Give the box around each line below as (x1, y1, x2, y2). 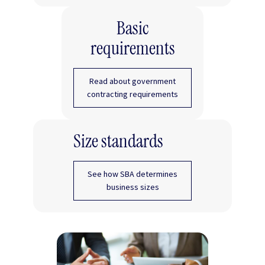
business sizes (106, 182, 159, 193)
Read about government (89, 76, 176, 87)
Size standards (73, 129, 163, 153)
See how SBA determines (88, 169, 177, 180)
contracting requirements (87, 89, 178, 100)
